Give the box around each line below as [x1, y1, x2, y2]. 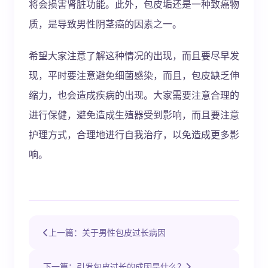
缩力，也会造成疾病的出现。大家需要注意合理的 [29, 88, 239, 102]
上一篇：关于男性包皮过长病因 [48, 226, 166, 238]
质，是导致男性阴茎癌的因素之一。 [29, 17, 182, 31]
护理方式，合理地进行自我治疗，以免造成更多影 [29, 127, 239, 141]
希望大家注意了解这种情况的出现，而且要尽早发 [29, 48, 239, 62]
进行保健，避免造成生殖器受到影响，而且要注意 [29, 108, 239, 121]
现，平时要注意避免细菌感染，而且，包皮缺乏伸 [29, 68, 239, 82]
